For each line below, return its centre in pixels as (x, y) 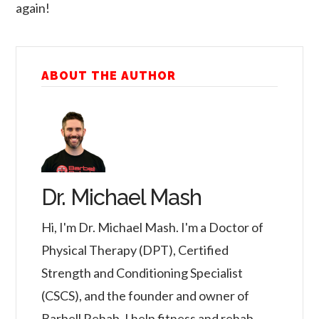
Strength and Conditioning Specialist (142, 272)
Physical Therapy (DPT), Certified (135, 250)
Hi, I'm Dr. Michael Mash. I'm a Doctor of (153, 227)
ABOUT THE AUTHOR (109, 76)
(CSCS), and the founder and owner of (146, 295)
